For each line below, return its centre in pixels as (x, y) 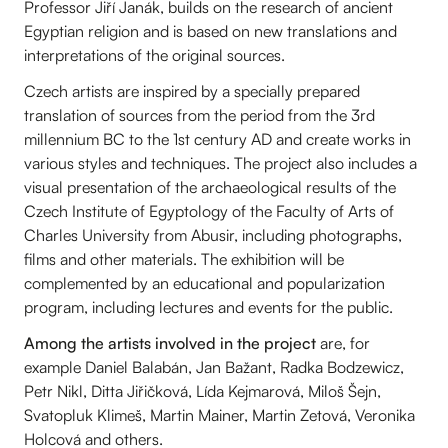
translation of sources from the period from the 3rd (199, 114)
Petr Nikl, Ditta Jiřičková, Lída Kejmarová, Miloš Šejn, (202, 390)
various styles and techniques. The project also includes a (220, 162)
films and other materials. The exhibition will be (184, 258)
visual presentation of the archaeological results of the (210, 186)
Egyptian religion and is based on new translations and (210, 30)
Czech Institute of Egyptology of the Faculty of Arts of (209, 210)
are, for (345, 342)
